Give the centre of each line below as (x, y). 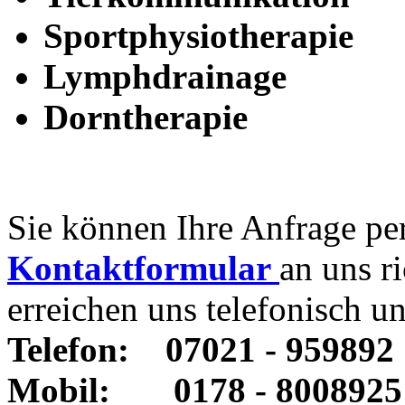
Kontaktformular (143, 268)
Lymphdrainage (165, 77)
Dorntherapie (146, 118)
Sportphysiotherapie (198, 36)
